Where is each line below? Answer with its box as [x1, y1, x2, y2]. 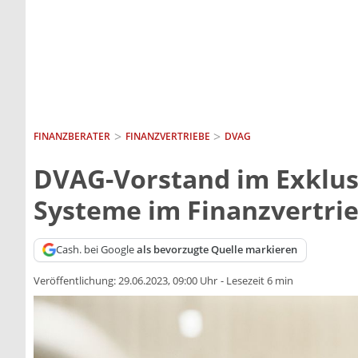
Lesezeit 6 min [226, 273, 293, 288]
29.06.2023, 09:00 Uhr [118, 273, 217, 288]
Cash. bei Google [56, 242, 137, 257]
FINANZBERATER [34, 129, 110, 143]
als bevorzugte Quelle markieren [137, 242, 298, 257]
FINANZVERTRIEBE [125, 129, 210, 143]
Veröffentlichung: [34, 273, 118, 288]
